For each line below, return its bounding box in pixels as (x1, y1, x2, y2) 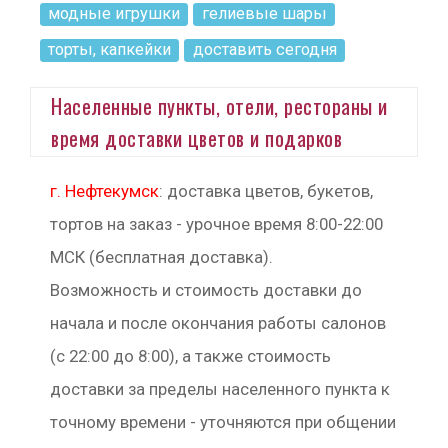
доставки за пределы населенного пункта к (50, 379, 390, 399)
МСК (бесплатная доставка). (50, 247, 273, 267)
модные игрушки (48, 4, 181, 23)
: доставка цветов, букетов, (159, 181, 373, 201)
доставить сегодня (192, 40, 337, 59)
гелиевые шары (201, 4, 327, 23)
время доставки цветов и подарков (51, 123, 342, 153)
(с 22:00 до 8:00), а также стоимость (50, 346, 331, 366)
